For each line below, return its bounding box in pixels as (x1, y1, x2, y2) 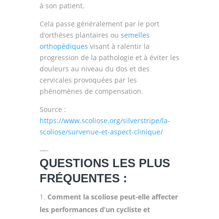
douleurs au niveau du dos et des (39, 64, 150, 73)
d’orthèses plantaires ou (39, 30, 121, 40)
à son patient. (39, 1, 85, 10)
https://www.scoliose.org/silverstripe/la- (39, 116, 170, 125)
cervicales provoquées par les (39, 75, 137, 85)
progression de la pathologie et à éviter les (39, 53, 179, 62)
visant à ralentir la (88, 42, 150, 51)
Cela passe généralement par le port (39, 19, 159, 28)
